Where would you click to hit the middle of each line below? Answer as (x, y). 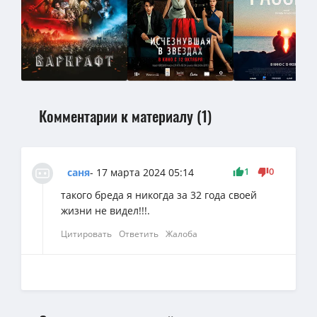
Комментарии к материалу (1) (125, 115)
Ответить (139, 234)
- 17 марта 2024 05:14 (142, 172)
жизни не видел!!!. (105, 210)
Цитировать (86, 234)
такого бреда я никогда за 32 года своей (159, 195)
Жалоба (181, 234)
